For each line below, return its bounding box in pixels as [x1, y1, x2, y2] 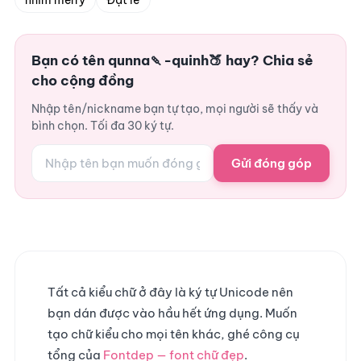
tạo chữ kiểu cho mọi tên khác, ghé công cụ [48, 326, 300, 342]
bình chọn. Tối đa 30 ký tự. [31, 118, 174, 133]
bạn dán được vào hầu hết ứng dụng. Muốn [48, 305, 297, 321]
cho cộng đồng [31, 72, 134, 89]
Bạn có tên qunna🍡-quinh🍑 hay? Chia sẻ [31, 52, 313, 69]
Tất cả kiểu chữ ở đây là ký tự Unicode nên [48, 284, 293, 300]
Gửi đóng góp [231, 155, 312, 171]
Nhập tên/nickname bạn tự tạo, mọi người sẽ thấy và [31, 102, 318, 116]
